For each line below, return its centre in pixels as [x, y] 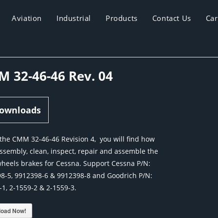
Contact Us [172, 18]
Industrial [74, 18]
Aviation [27, 18]
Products [122, 18]
